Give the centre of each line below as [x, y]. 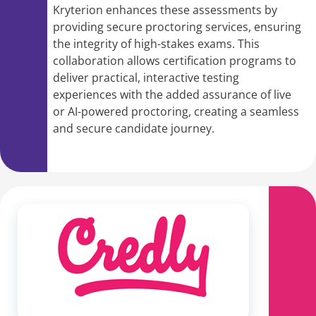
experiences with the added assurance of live [172, 95]
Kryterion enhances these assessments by [165, 10]
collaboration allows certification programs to [175, 61]
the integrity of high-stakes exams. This [156, 44]
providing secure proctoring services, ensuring [177, 27]
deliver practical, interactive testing [146, 78]
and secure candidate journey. [134, 129]
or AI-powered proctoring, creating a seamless [176, 112]
